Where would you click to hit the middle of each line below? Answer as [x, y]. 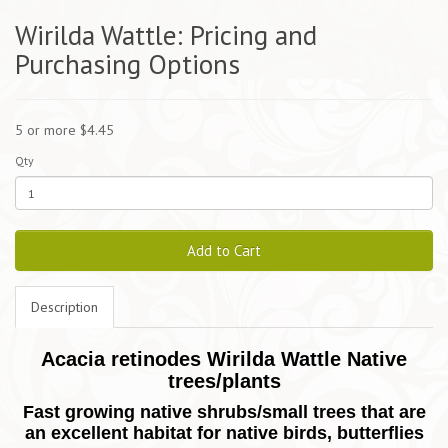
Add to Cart [224, 251]
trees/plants [224, 381]
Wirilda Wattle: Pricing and [166, 35]
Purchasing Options [127, 64]
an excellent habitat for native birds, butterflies [224, 433]
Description [64, 307]
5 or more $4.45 [64, 130]
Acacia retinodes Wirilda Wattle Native [224, 359]
